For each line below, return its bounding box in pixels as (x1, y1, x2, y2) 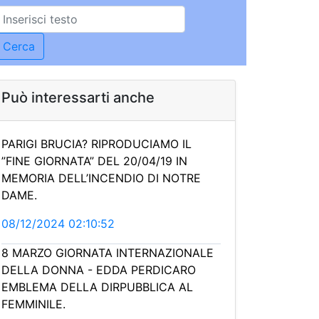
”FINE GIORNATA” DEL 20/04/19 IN (1, 154, 187, 168)
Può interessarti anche (1, 89, 155, 106)
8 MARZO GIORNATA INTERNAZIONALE (1, 246, 214, 260)
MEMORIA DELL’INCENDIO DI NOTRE (1, 171, 201, 185)
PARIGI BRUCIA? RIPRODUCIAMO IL (1, 137, 192, 151)
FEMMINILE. (1, 297, 66, 311)
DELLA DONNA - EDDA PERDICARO (1, 263, 196, 277)
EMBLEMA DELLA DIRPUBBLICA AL (1, 280, 193, 294)
